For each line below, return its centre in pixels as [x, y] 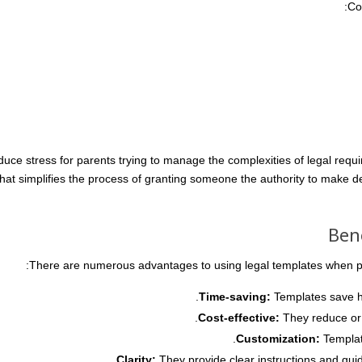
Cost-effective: [239, 318]
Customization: [278, 339]
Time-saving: [235, 297]
